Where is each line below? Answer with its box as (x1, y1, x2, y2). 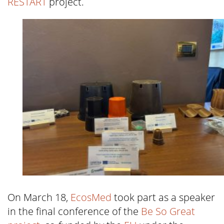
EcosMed (70, 190, 111, 204)
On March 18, (7, 190, 70, 204)
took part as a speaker (111, 190, 215, 204)
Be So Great (141, 204, 195, 218)
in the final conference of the (7, 204, 141, 218)
